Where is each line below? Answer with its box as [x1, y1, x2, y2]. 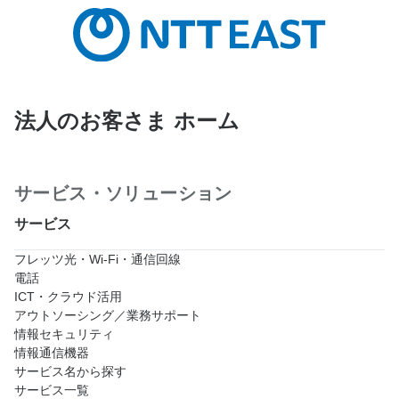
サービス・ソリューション [14, 183, 232, 203]
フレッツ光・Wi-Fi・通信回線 [14, 251, 181, 266]
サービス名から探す [14, 363, 126, 379]
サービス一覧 [14, 382, 89, 397]
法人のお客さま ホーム [14, 108, 240, 133]
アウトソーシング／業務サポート [14, 307, 201, 322]
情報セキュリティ [14, 326, 114, 341]
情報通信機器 [14, 345, 89, 360]
